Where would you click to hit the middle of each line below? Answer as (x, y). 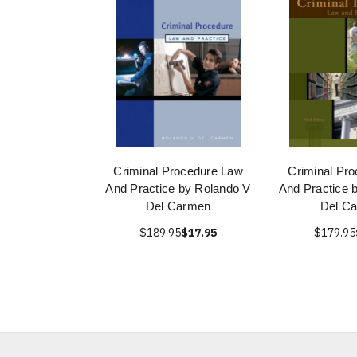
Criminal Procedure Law (178, 171)
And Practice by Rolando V (178, 188)
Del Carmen (178, 206)
